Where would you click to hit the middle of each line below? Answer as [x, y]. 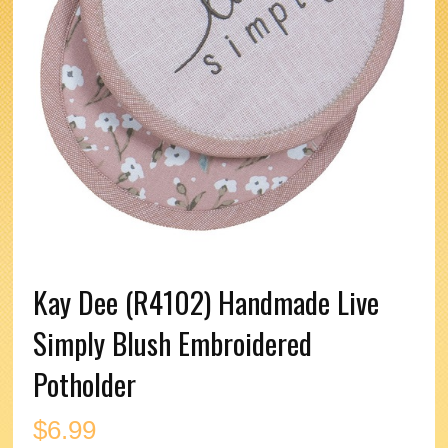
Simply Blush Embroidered [173, 343]
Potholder [85, 384]
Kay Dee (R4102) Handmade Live [206, 302]
